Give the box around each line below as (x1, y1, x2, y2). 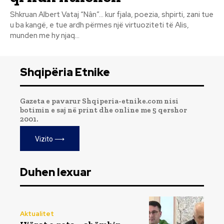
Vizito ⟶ (35, 135, 64, 143)
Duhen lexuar (20, 165, 91, 180)
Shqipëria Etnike (20, 65, 110, 80)
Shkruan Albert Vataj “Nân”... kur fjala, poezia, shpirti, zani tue (10, 9, 80, 20)
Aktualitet (20, 209, 54, 218)
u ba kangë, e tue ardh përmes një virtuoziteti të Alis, (10, 20, 189, 30)
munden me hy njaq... (10, 30, 79, 41)
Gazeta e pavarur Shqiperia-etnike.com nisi (20, 96, 178, 106)
